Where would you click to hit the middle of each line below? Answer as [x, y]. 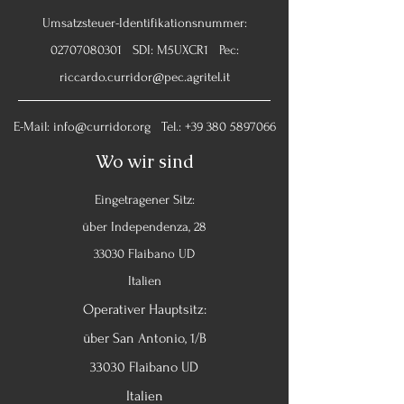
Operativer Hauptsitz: [144, 309]
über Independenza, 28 [144, 227]
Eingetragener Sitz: [144, 200]
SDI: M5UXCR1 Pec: [180, 50]
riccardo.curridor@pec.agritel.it [144, 77]
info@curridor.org [101, 127]
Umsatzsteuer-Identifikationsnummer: [144, 23]
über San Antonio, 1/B [144, 338]
